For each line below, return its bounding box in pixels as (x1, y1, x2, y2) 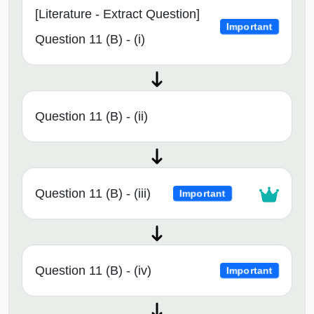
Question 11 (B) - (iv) (35, 264, 151, 278)
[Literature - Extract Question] (35, 7, 200, 22)
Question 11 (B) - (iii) (35, 186, 151, 201)
